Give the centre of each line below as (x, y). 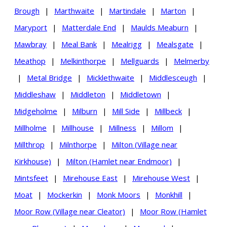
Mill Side (126, 111)
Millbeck (168, 111)
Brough (27, 10)
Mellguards (140, 61)
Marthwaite (74, 10)
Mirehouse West (161, 178)
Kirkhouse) (33, 161)
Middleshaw (35, 94)
